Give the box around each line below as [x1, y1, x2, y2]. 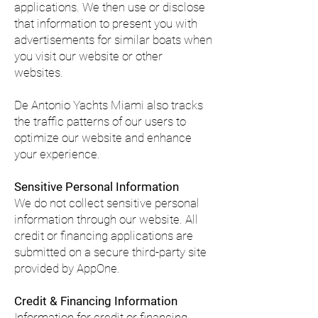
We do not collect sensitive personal [14, 196, 199, 210]
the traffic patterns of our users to [14, 114, 186, 128]
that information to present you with [14, 16, 197, 31]
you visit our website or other [14, 49, 163, 63]
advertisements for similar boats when [14, 33, 212, 47]
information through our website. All [14, 212, 198, 226]
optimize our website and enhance [14, 131, 192, 145]
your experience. [14, 147, 100, 161]
